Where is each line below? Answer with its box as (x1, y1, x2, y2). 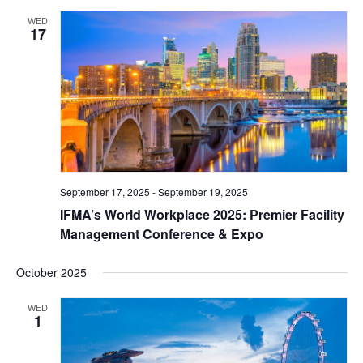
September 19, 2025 (157, 185, 248, 199)
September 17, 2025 (59, 185, 150, 199)
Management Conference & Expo (59, 224, 263, 244)
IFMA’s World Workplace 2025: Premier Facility (59, 205, 344, 224)
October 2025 (15, 264, 87, 281)
